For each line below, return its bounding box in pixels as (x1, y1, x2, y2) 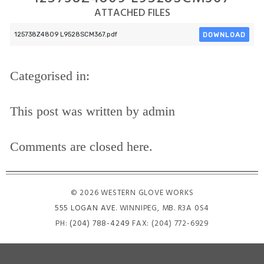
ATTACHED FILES (94, 5, 170, 22)
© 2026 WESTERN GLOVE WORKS (70, 187, 194, 199)
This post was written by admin (9, 104, 175, 118)
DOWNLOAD (203, 30, 246, 39)
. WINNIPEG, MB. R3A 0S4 (115, 202, 210, 214)
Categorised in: (9, 68, 90, 83)
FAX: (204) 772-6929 (130, 217, 209, 230)
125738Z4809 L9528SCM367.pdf (14, 31, 118, 38)
